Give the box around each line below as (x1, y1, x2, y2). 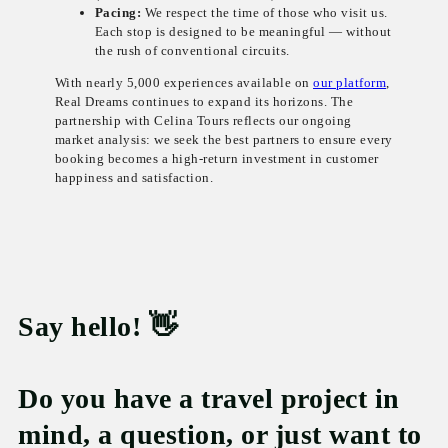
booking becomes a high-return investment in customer (54, 151, 379, 167)
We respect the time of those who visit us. (141, 5, 388, 21)
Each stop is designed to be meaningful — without (94, 24, 392, 40)
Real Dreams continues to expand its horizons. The (54, 94, 354, 110)
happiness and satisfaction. (54, 170, 214, 186)
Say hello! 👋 (18, 311, 178, 343)
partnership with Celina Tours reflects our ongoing (54, 113, 352, 129)
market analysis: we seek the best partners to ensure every (54, 132, 393, 148)
